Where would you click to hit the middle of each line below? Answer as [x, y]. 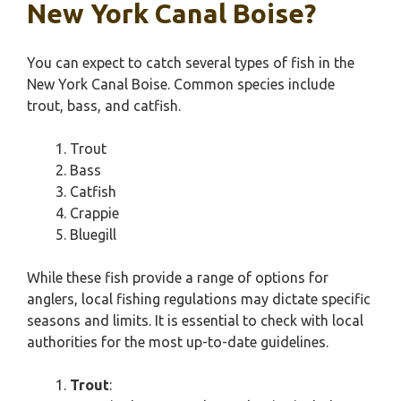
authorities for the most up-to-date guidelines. [178, 342]
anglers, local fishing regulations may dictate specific [199, 299]
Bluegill [93, 235]
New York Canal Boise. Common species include [181, 84]
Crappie [94, 213]
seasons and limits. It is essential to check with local [195, 320]
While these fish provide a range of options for [178, 277]
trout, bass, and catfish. [104, 106]
